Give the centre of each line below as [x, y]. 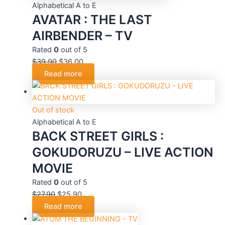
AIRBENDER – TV [82, 35]
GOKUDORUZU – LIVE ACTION [123, 152]
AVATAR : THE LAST [92, 19]
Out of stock [53, 110]
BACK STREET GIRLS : [98, 136]
